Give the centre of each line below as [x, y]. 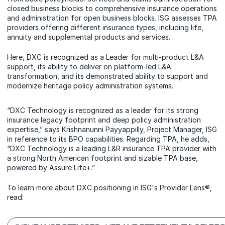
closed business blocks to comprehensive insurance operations [112, 8]
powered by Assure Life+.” [51, 168]
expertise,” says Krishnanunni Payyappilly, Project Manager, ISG [112, 130]
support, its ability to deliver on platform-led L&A [89, 66]
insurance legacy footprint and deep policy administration [104, 120]
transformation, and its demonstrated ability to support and [107, 76]
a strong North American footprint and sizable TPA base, [102, 158]
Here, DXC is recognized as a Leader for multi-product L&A [105, 57]
